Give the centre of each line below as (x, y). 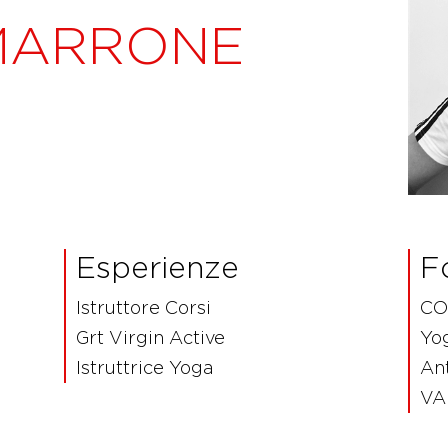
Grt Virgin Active (150, 338)
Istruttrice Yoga (144, 368)
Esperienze (157, 267)
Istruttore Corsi (143, 308)
